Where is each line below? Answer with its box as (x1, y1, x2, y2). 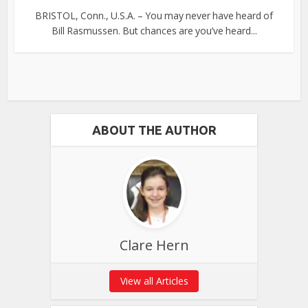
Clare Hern (119, 236, 189, 254)
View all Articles (120, 274, 188, 287)
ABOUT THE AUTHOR (91, 123, 217, 137)
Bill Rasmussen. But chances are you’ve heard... (51, 24, 257, 38)
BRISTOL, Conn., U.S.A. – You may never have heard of (35, 9, 273, 23)
